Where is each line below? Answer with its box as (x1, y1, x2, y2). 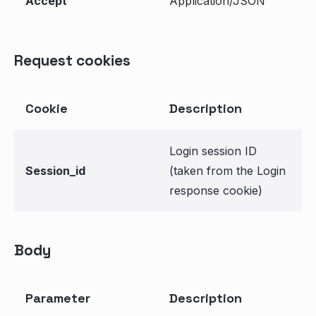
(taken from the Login (169, 164, 286, 178)
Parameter (25, 290, 90, 306)
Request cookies (14, 51, 130, 70)
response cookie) (169, 183, 262, 197)
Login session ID (169, 144, 257, 158)
